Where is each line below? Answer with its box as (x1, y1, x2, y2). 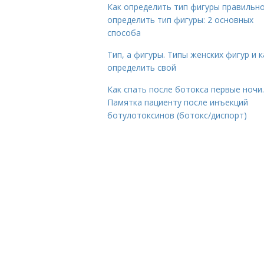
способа (107, 27, 141, 38)
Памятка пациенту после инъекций (107, 97, 248, 108)
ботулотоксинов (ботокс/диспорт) (107, 110, 247, 121)
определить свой (107, 62, 176, 73)
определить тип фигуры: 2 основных (107, 14, 253, 25)
